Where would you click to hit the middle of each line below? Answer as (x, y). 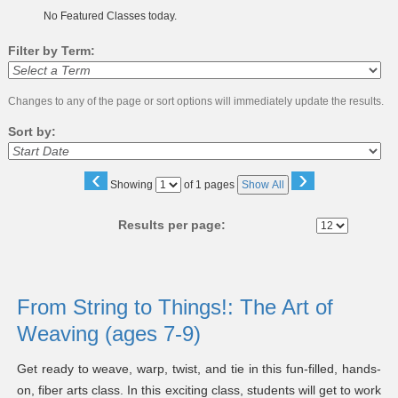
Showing (132, 185)
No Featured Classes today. (110, 16)
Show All (263, 185)
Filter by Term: (51, 51)
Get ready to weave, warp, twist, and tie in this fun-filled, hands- (199, 369)
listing (29, 293)
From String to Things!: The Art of (175, 307)
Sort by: (32, 132)
